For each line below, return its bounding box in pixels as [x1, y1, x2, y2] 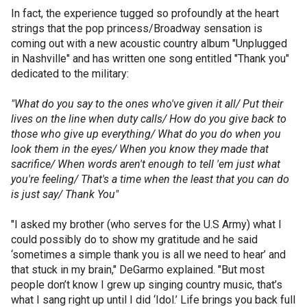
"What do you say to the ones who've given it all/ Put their [11, 97, 283, 110]
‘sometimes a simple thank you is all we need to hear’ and [11, 248, 286, 261]
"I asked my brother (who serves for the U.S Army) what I [11, 218, 282, 231]
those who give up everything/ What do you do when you [11, 127, 281, 140]
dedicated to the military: [11, 67, 129, 80]
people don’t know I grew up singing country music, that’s [11, 278, 282, 291]
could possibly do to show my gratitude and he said [11, 233, 258, 246]
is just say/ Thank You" [11, 188, 119, 201]
